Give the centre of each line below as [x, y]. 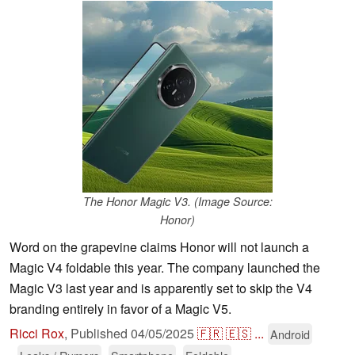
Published [101, 334]
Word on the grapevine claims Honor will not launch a [159, 247]
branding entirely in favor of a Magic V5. [120, 309]
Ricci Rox [37, 334]
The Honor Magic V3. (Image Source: [177, 202]
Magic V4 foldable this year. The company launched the [165, 268]
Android [290, 334]
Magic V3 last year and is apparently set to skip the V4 [161, 288]
